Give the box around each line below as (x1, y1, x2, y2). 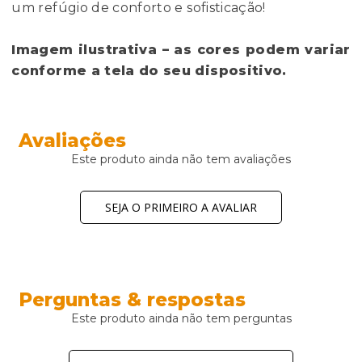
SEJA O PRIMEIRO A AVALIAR (105, 200, 257, 216)
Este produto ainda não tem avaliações (71, 152, 291, 167)
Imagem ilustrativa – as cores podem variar (11, 42, 351, 58)
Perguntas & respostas (19, 288, 246, 312)
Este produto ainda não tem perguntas (70, 311, 292, 326)
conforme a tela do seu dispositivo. (11, 63, 287, 79)
